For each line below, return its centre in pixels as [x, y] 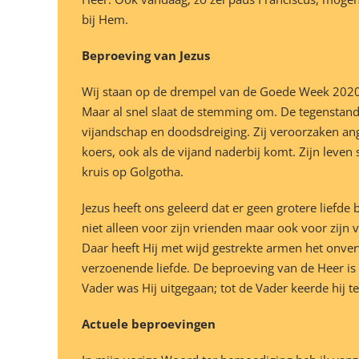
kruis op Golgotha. [133, 172]
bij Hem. [105, 20]
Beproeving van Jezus [146, 56]
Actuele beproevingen [149, 324]
